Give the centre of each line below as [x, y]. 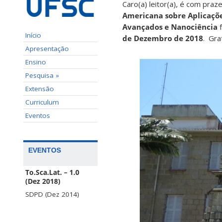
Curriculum [42, 102]
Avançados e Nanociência [170, 27]
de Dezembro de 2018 [163, 38]
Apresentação [47, 48]
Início [33, 35]
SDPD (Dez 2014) [52, 194]
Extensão [40, 88]
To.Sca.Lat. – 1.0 [52, 172]
